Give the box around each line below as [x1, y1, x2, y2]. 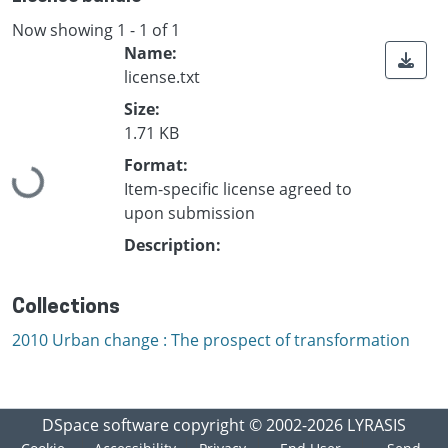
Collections [12, 298, 120, 319]
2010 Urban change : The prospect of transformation [12, 329, 410, 352]
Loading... [11, 140, 85, 198]
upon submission [124, 202, 255, 225]
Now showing [12, 18, 117, 41]
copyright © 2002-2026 [169, 413, 347, 436]
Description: [124, 234, 221, 257]
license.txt [124, 66, 200, 89]
